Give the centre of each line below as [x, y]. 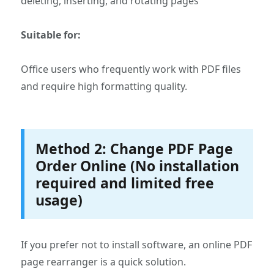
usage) [59, 200]
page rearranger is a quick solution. [104, 261]
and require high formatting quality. [104, 87]
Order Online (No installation [137, 165]
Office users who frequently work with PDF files [131, 69]
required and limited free [124, 183]
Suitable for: [51, 35]
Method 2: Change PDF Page [134, 148]
